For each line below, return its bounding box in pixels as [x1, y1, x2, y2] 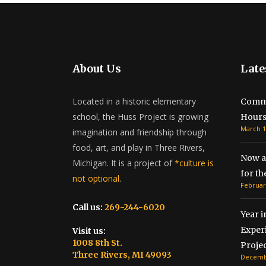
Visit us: [72, 225, 106, 236]
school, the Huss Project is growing [72, 110, 208, 122]
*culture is [175, 157, 214, 169]
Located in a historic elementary [72, 95, 196, 107]
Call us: [72, 201, 103, 213]
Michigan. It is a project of [72, 157, 175, 169]
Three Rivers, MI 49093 [72, 249, 172, 260]
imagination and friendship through [72, 126, 207, 138]
